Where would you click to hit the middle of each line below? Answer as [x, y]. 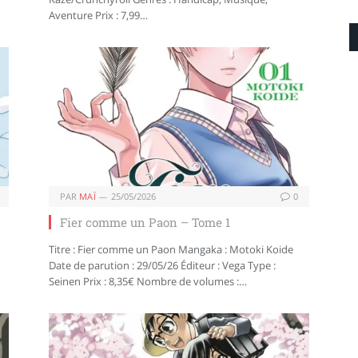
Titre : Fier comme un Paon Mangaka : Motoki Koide [171, 249]
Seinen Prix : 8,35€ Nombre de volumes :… [148, 281]
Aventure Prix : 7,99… [98, 16]
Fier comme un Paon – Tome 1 [145, 222]
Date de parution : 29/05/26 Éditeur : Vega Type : [162, 265]
